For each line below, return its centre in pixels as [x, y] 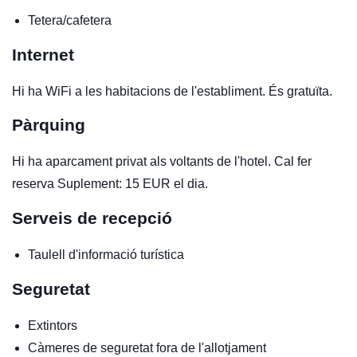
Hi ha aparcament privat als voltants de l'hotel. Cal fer [162, 161]
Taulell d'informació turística [106, 254]
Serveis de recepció [92, 218]
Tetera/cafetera [70, 20]
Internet [43, 54]
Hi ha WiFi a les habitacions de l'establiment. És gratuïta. [172, 91]
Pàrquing [49, 124]
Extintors [53, 325]
